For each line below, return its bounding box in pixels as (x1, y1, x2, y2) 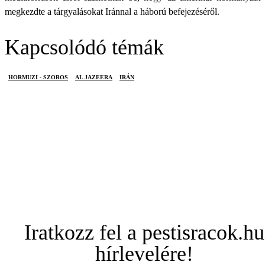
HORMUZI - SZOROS (8, 74, 68, 80)
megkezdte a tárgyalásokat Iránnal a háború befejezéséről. (5, 7, 219, 17)
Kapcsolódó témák (5, 35, 164, 59)
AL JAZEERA (75, 74, 112, 80)
